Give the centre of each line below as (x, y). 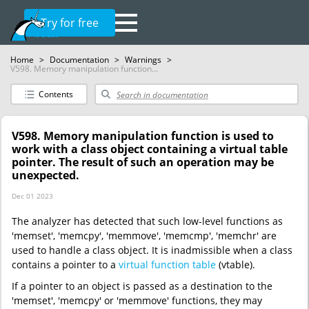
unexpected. (46, 175)
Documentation (79, 60)
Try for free (70, 22)
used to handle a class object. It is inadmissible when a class (152, 250)
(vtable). (236, 265)
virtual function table (167, 265)
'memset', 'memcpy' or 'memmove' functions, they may (137, 300)
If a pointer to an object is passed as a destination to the (142, 286)
